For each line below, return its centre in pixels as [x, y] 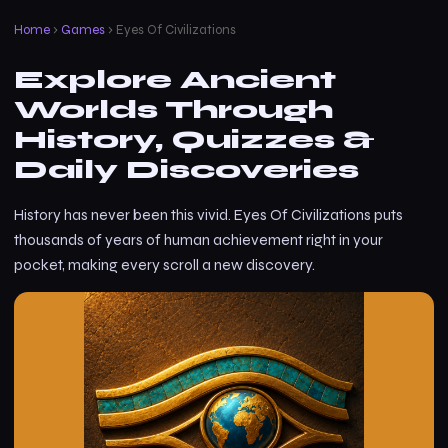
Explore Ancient [175, 79]
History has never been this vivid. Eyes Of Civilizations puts [208, 215]
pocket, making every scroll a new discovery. [164, 265]
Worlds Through [173, 109]
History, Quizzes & [194, 139]
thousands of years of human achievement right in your [198, 240]
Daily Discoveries [186, 169]
